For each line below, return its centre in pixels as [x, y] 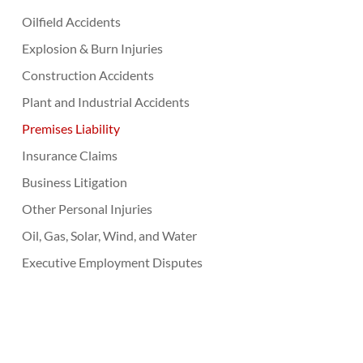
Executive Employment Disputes [112, 262]
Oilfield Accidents [71, 21]
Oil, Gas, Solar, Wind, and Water [109, 235]
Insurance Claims [69, 155]
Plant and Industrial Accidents [105, 101]
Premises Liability [70, 128]
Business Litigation [74, 181]
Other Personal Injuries [87, 208]
